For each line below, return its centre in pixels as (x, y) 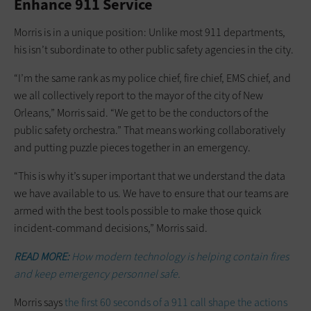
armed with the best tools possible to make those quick (137, 210)
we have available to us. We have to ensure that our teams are (151, 193)
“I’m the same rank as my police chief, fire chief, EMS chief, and (152, 78)
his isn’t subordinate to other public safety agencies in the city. (154, 49)
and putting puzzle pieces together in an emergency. (132, 147)
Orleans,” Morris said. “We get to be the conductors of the (141, 112)
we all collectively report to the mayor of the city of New (138, 95)
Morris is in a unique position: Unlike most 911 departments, (150, 32)
